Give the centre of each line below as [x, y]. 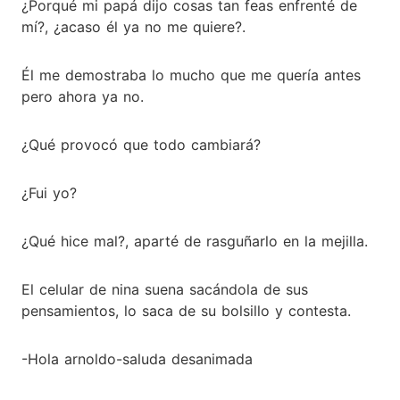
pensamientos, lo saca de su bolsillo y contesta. [186, 310]
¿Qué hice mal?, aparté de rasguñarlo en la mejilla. [195, 241]
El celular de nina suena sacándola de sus [165, 289]
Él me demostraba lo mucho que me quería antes [191, 75]
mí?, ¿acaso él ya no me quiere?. [133, 26]
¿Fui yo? [49, 192]
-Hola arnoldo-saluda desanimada [137, 358]
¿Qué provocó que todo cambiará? [141, 144]
